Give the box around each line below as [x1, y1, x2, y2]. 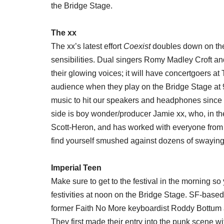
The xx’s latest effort [51, 41, 123, 50]
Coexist [123, 41, 150, 50]
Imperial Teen [51, 163, 101, 172]
